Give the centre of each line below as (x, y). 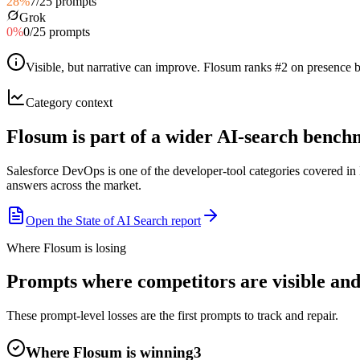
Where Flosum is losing (66, 247)
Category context (69, 102)
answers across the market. (74, 185)
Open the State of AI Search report (113, 220)
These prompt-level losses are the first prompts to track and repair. (172, 316)
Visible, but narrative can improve (111, 67)
